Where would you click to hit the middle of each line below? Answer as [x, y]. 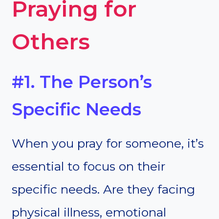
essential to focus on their [88, 166]
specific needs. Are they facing [103, 189]
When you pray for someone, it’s [108, 143]
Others [51, 41]
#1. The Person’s [82, 82]
